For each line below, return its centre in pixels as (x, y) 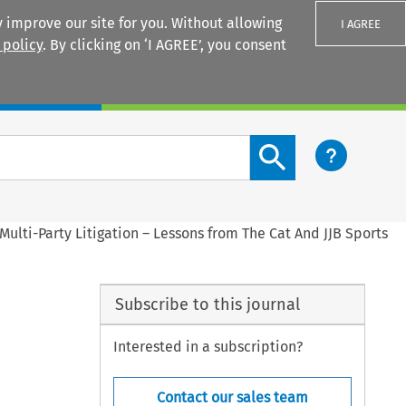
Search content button (324, 145)
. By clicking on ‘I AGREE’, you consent (164, 45)
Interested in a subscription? (208, 347)
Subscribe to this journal (207, 304)
